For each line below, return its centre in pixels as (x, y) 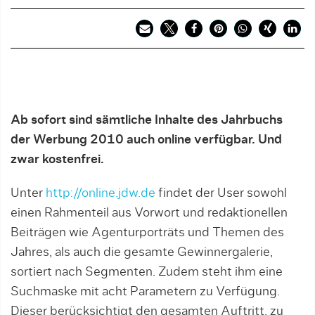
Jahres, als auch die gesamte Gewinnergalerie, (142, 252)
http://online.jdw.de (101, 193)
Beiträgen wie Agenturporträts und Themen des (147, 233)
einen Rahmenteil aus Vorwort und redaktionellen (149, 213)
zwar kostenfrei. (57, 160)
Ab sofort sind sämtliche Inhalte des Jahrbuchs (147, 120)
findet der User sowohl (221, 193)
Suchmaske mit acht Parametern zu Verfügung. (145, 292)
